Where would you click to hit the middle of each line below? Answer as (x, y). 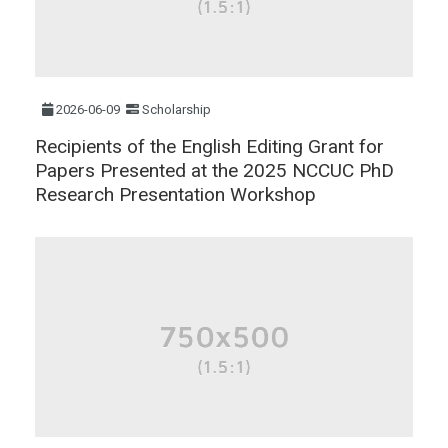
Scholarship (177, 109)
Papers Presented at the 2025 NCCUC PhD (214, 170)
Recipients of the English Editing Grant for (209, 146)
